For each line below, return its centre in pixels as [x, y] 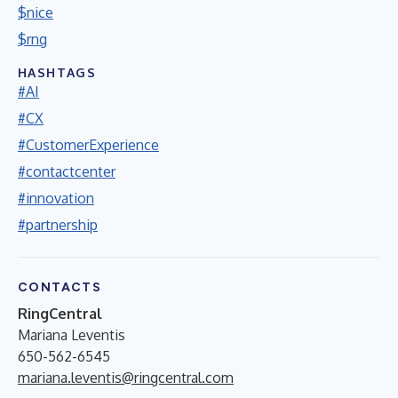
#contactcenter [67, 171]
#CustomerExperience [88, 144]
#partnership [58, 224]
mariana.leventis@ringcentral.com [126, 377]
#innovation [56, 198]
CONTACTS [60, 287]
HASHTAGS [57, 72]
